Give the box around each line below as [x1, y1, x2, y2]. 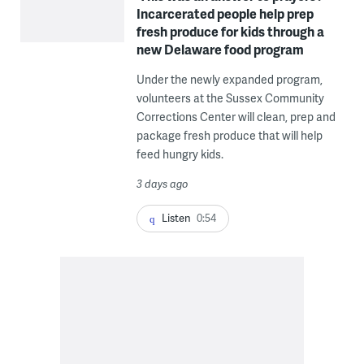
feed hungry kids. [136, 146, 223, 162]
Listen [161, 210, 191, 226]
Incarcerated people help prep [136, 4, 314, 24]
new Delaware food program [136, 40, 304, 59]
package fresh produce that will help [136, 128, 323, 144]
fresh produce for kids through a [136, 22, 324, 41]
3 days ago [136, 176, 188, 192]
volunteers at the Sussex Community [136, 90, 324, 106]
